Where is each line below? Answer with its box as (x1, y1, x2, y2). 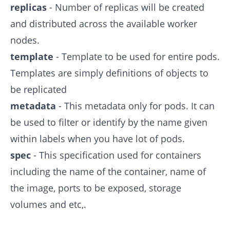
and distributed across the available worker (10, 17, 197, 30)
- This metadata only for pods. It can (59, 99, 215, 112)
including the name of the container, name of (10, 165, 206, 178)
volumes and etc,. (10, 198, 86, 210)
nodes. (10, 33, 40, 46)
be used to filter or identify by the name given (10, 116, 207, 128)
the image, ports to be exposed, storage (10, 181, 181, 194)
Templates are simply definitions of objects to (10, 66, 208, 79)
